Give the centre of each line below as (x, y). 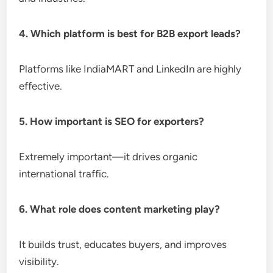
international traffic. (64, 174)
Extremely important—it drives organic (108, 157)
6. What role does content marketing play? (120, 209)
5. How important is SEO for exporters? (112, 121)
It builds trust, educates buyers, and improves (123, 244)
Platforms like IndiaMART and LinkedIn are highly (130, 69)
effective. (41, 86)
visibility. (39, 261)
